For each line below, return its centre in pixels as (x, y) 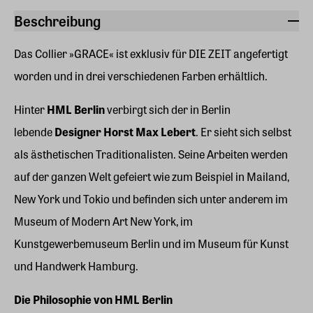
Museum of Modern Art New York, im (103, 221)
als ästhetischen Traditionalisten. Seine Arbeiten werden (151, 154)
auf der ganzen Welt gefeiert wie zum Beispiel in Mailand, (152, 176)
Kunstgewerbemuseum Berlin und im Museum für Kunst (151, 243)
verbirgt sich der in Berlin (168, 109)
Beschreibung (57, 21)
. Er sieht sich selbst (243, 132)
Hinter (30, 109)
